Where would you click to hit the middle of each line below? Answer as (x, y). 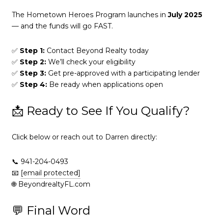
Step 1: (33, 50)
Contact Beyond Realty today (98, 50)
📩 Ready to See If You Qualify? (101, 111)
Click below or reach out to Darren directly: (84, 137)
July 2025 (185, 15)
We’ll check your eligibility (91, 62)
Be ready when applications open (105, 84)
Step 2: (33, 62)
